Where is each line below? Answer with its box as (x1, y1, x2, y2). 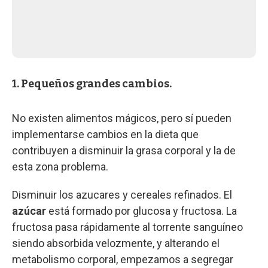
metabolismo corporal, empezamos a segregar (12, 252, 233, 266)
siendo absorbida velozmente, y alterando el (12, 236, 220, 249)
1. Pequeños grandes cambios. (12, 77, 172, 90)
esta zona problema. (12, 160, 108, 173)
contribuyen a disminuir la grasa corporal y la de (12, 144, 236, 157)
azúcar (12, 204, 48, 217)
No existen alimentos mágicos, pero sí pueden (12, 111, 232, 124)
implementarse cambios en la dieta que (12, 127, 199, 141)
